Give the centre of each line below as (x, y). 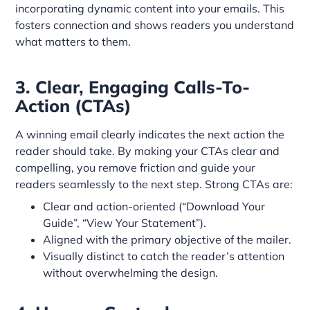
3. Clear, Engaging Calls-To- (133, 86)
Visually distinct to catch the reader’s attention (164, 256)
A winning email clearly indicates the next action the (150, 134)
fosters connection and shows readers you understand (155, 25)
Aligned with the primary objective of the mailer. (167, 239)
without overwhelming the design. (131, 272)
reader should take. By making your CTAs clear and (148, 151)
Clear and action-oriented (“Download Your (154, 206)
